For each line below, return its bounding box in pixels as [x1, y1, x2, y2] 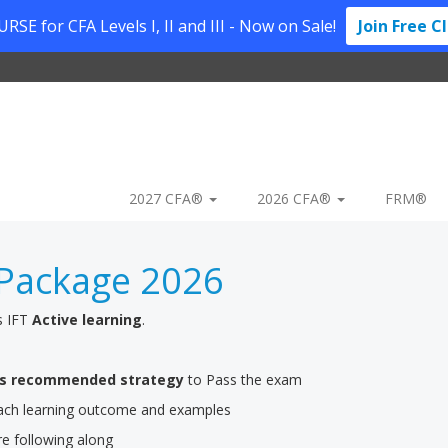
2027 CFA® [129, 189, 207, 208]
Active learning [32, 310, 142, 329]
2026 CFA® [257, 189, 335, 208]
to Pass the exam [184, 370, 302, 389]
